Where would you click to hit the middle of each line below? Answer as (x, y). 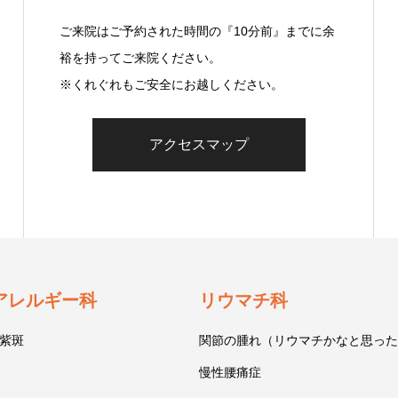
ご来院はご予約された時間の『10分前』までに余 (197, 31)
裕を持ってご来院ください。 (140, 57)
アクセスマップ (199, 144)
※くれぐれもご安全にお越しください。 (171, 84)
